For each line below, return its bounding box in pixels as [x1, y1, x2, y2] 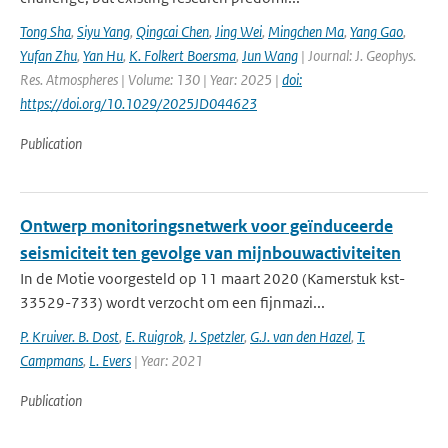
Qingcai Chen [136, 22, 209, 41]
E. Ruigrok [125, 327, 183, 346]
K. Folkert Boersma [129, 46, 236, 65]
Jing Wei [215, 22, 262, 41]
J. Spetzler [189, 327, 244, 346]
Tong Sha [20, 22, 71, 41]
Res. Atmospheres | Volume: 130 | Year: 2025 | [20, 70, 282, 89]
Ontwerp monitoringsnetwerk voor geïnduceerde [20, 215, 393, 237]
